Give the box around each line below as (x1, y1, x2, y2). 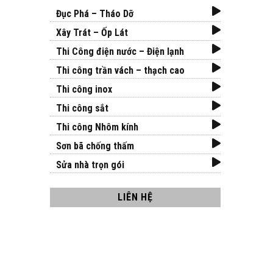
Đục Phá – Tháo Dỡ (56, 8, 133, 20)
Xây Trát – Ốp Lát (56, 27, 128, 39)
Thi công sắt (56, 102, 108, 115)
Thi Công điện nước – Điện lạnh (56, 46, 184, 58)
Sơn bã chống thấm (56, 140, 134, 152)
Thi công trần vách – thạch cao (56, 65, 185, 77)
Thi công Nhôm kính (56, 121, 138, 133)
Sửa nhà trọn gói (56, 159, 124, 171)
